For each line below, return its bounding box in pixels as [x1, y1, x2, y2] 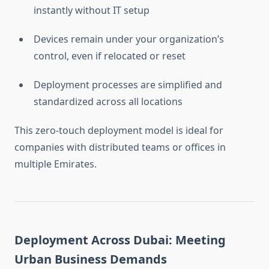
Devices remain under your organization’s [34, 32, 224, 46]
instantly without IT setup [34, 4, 150, 17]
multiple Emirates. [14, 157, 97, 171]
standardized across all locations [34, 95, 183, 109]
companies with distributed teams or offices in [14, 141, 226, 154]
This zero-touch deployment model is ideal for [14, 124, 223, 138]
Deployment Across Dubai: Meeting [14, 232, 226, 249]
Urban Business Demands [14, 251, 167, 268]
